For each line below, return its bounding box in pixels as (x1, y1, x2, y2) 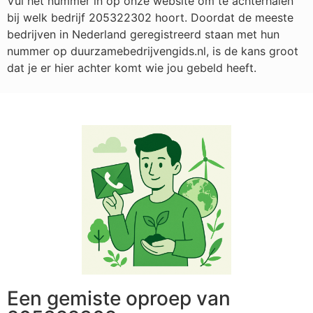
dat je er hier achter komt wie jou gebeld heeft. (7, 60, 256, 75)
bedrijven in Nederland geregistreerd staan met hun (7, 27, 279, 41)
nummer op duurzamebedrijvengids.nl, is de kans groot (7, 43, 298, 58)
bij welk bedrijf (7, 10, 89, 24)
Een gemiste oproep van (7, 286, 231, 311)
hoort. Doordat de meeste (152, 10, 293, 24)
